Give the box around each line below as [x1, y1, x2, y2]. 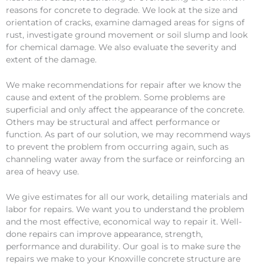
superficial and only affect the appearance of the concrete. [6, 104, 245, 114]
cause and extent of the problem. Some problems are [6, 92, 225, 102]
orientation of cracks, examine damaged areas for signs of [6, 17, 245, 27]
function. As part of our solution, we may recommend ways [6, 129, 250, 139]
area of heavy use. [6, 166, 79, 176]
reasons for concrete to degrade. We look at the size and [6, 5, 237, 15]
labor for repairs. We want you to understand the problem [6, 204, 245, 214]
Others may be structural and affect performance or [6, 117, 220, 127]
